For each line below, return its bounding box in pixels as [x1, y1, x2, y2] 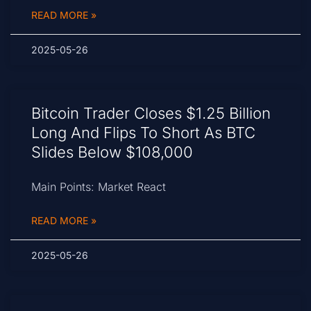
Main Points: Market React [31, 180, 166, 194]
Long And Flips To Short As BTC [31, 124, 255, 142]
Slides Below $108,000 [31, 143, 193, 162]
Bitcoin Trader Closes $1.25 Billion [31, 104, 271, 123]
